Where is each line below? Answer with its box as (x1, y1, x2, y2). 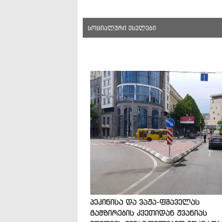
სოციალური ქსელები (88, 24, 156, 32)
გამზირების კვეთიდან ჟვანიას (90, 208, 207, 218)
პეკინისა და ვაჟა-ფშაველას (90, 197, 200, 207)
